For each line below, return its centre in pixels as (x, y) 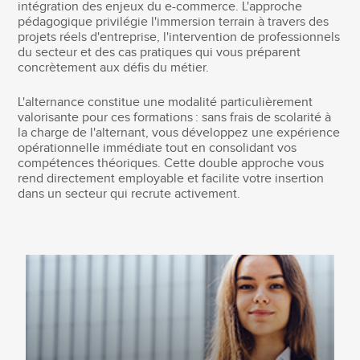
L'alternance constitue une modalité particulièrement (166, 102)
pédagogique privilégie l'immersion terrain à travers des (174, 22)
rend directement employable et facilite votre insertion (171, 178)
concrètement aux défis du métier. (114, 67)
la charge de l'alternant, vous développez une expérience (179, 133)
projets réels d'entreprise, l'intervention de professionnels (179, 37)
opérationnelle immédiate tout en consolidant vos (157, 148)
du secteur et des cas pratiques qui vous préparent (160, 52)
